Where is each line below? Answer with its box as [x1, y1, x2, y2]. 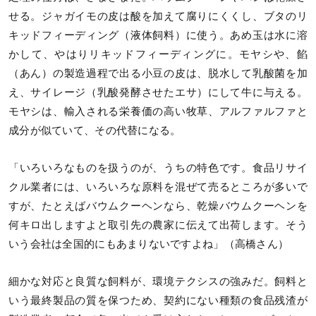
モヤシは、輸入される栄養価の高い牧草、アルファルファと [8, 106, 308, 118]
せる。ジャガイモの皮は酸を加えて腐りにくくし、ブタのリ [8, 11, 308, 23]
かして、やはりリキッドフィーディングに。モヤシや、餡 [8, 49, 308, 61]
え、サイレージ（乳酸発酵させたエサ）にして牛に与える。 [8, 87, 308, 99]
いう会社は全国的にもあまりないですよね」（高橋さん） [8, 238, 289, 250]
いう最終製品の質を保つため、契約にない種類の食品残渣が [8, 295, 308, 307]
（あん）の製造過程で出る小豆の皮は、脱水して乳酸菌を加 [8, 68, 308, 80]
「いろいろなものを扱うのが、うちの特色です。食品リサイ [8, 162, 308, 174]
